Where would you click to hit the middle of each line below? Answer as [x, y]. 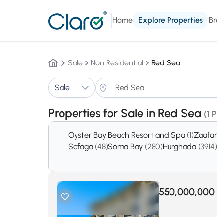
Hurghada [180, 147]
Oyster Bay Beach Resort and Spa [128, 135]
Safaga [82, 147]
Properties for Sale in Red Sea [126, 113]
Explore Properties [171, 20]
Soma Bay [126, 147]
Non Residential [117, 63]
